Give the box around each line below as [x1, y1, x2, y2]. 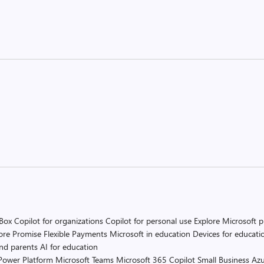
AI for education [40, 241, 98, 252]
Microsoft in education [110, 228, 190, 239]
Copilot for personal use [105, 215, 192, 226]
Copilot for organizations [14, 215, 103, 226]
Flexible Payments [44, 228, 107, 239]
